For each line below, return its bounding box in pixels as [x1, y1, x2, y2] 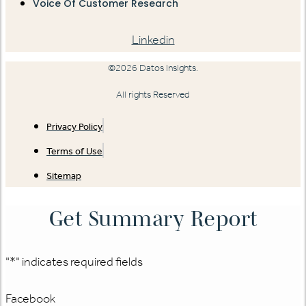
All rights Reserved [116, 89, 190, 101]
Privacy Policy [46, 121, 102, 133]
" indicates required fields [16, 254, 143, 270]
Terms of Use [46, 145, 102, 158]
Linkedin [131, 32, 175, 48]
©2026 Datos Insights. [108, 62, 198, 74]
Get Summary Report [48, 206, 258, 230]
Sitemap [46, 170, 81, 182]
